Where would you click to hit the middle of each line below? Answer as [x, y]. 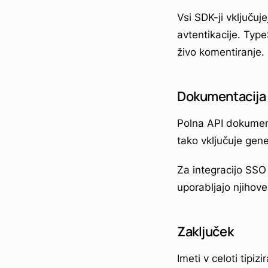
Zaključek [205, 231]
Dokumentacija [222, 96]
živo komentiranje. [221, 52]
